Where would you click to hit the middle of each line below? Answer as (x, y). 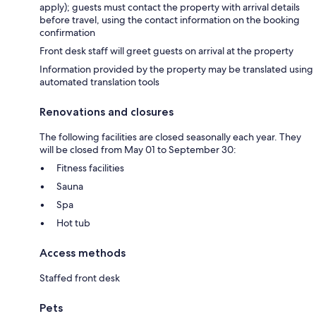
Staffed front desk (80, 278)
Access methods (83, 253)
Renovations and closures (107, 111)
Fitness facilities (90, 168)
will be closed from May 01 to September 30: (138, 149)
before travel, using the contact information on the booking (170, 19)
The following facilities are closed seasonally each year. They (170, 136)
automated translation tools (99, 81)
